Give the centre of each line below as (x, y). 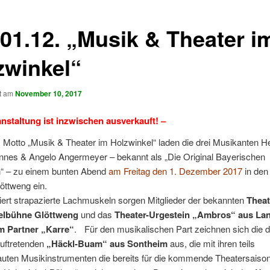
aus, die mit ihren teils (211, 243)
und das (96, 215)
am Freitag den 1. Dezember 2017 (175, 171)
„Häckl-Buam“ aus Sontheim (107, 244)
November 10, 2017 (48, 93)
